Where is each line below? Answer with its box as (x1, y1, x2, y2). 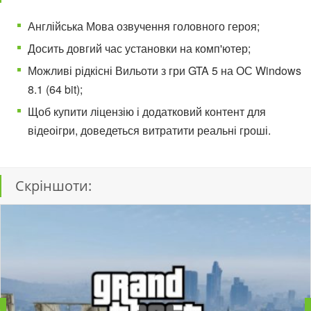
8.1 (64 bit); (28, 81, 83, 97)
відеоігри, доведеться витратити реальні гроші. (28, 122, 271, 138)
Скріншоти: (15, 176, 92, 195)
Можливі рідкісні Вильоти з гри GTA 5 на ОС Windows (28, 62, 301, 78)
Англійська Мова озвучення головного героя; (28, 18, 260, 34)
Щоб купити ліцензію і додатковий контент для (28, 103, 266, 119)
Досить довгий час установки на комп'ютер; (28, 40, 251, 56)
